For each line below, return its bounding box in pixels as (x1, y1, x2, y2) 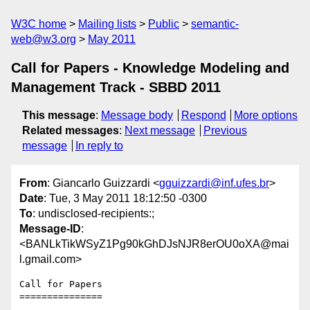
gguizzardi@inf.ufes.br (159, 177, 269, 190)
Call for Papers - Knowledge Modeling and (11, 60, 289, 75)
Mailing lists (78, 18, 136, 30)
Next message (125, 125, 195, 136)
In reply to (75, 140, 123, 152)
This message (22, 109, 95, 121)
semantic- (191, 18, 239, 30)
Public (148, 18, 179, 30)
